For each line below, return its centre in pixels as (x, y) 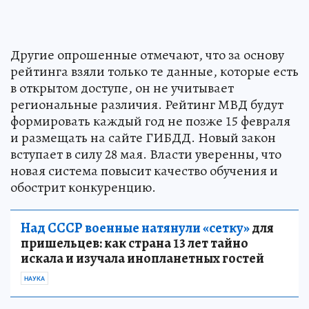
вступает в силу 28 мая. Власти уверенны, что (146, 154)
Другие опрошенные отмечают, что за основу (147, 54)
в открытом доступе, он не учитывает (122, 88)
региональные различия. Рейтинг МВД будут (147, 104)
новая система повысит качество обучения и (144, 170)
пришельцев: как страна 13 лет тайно (134, 243)
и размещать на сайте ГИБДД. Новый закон (143, 137)
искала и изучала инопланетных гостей (142, 258)
